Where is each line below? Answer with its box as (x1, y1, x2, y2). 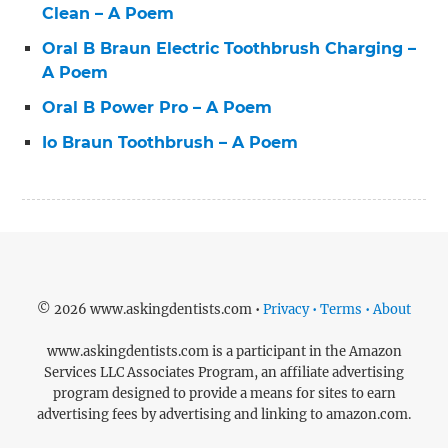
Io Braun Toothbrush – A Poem (42, 133, 299, 153)
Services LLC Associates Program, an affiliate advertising (44, 364, 404, 382)
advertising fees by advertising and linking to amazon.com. (37, 406, 411, 424)
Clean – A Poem (42, 3, 175, 23)
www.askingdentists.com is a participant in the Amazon (46, 343, 402, 361)
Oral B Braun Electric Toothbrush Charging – (42, 39, 417, 59)
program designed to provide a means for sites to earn (52, 385, 396, 403)
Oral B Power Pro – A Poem (42, 98, 273, 118)
